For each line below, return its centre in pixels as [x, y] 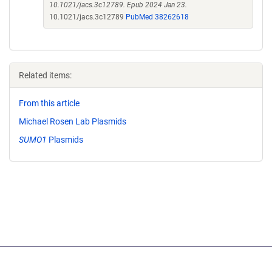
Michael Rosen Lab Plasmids [73, 121]
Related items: [45, 75]
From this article [49, 103]
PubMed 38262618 [157, 17]
